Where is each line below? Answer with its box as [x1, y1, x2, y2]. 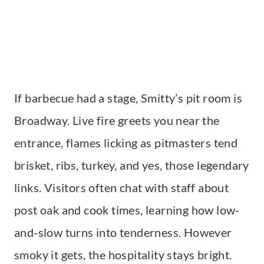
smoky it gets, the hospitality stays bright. [14, 247, 232, 262]
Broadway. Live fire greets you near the [14, 113, 220, 127]
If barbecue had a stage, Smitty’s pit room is [14, 90, 242, 105]
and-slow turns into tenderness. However [14, 225, 232, 239]
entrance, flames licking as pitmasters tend [14, 135, 238, 150]
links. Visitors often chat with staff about [14, 180, 229, 194]
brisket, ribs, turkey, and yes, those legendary [14, 157, 249, 172]
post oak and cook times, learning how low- [14, 202, 240, 217]
